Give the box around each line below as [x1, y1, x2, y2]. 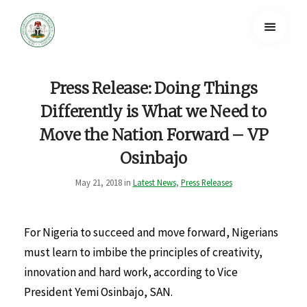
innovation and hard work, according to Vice [24, 265, 238, 280]
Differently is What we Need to [40, 101, 267, 121]
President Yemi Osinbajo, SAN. [24, 284, 173, 300]
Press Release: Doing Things [49, 78, 258, 98]
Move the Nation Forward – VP [38, 125, 269, 145]
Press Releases [180, 176, 232, 188]
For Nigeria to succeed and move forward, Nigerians [24, 225, 278, 241]
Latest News [132, 176, 176, 188]
